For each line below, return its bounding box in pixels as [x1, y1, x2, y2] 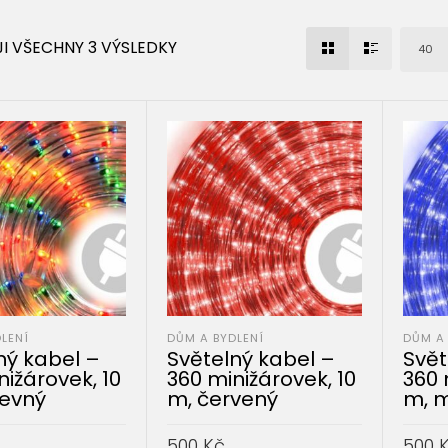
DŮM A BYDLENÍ [167, 329, 265, 346]
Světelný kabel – [167, 344, 336, 373]
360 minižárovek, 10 [167, 364, 357, 393]
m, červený [167, 384, 279, 413]
